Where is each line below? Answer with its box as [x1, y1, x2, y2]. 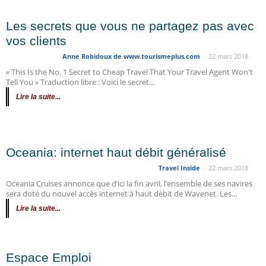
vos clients [6, 34, 66, 47]
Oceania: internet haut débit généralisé [6, 145, 226, 159]
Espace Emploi [6, 251, 91, 264]
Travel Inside [159, 163, 200, 172]
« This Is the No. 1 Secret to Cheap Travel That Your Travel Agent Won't [6, 66, 253, 77]
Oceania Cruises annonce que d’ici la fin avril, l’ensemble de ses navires [6, 178, 252, 189]
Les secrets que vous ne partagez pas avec [6, 19, 254, 33]
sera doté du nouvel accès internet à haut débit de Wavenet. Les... [6, 188, 237, 199]
